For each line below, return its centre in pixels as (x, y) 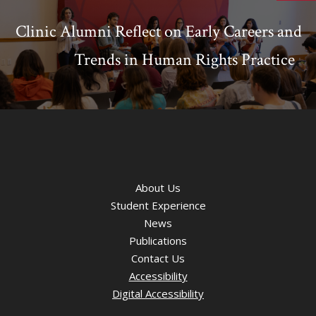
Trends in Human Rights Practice (188, 59)
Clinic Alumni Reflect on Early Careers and (159, 31)
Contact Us (158, 258)
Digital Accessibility (158, 293)
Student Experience (158, 205)
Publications (158, 240)
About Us (158, 187)
